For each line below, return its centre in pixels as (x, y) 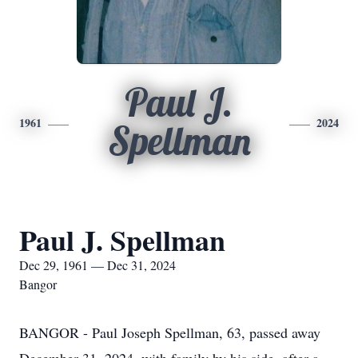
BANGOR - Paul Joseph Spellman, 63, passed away (170, 332)
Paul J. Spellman (122, 240)
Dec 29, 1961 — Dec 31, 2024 (97, 265)
